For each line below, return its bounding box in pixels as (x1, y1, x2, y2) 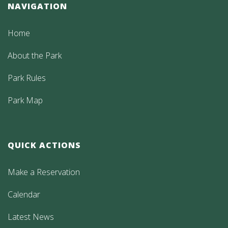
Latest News (8, 211, 54, 222)
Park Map (8, 94, 43, 106)
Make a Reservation (8, 166, 80, 178)
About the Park (8, 49, 62, 61)
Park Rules (8, 72, 46, 83)
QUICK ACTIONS (8, 139, 81, 151)
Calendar (8, 188, 40, 200)
